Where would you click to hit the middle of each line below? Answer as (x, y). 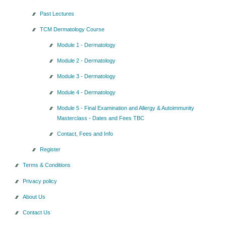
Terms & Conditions (46, 165)
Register (50, 150)
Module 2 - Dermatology (86, 61)
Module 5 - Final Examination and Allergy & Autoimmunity (125, 108)
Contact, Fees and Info (85, 134)
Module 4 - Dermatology (86, 92)
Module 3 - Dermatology (86, 76)
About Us (34, 196)
